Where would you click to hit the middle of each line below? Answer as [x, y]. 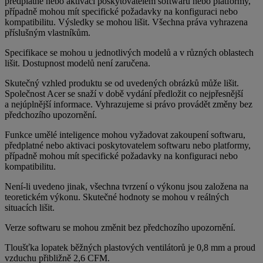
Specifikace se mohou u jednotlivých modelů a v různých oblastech [129, 53]
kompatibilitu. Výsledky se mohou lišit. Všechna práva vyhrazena [126, 22]
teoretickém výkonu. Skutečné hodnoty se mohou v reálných [117, 197]
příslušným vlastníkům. [48, 33]
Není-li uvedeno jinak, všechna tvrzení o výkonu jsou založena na [127, 187]
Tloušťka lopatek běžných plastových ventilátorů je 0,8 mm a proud [130, 248]
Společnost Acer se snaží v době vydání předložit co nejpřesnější [124, 94]
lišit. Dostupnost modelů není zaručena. [77, 63]
